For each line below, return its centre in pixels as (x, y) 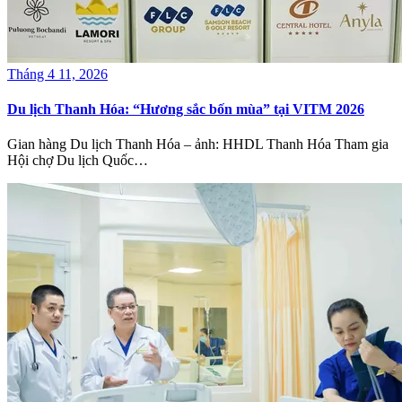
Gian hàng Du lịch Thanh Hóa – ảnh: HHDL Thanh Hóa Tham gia (198, 144)
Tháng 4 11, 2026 (57, 74)
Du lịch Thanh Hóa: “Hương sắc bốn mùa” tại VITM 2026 (186, 109)
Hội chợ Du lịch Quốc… (78, 161)
